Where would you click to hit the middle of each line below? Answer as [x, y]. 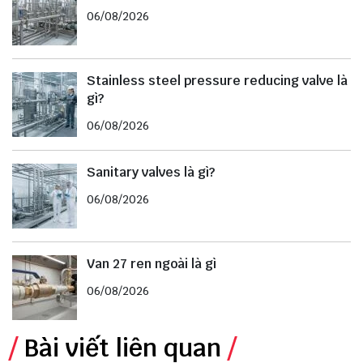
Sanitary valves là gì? [151, 173]
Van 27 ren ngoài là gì [152, 264]
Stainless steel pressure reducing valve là [217, 81]
